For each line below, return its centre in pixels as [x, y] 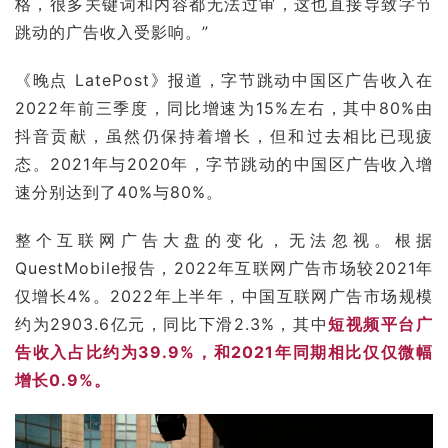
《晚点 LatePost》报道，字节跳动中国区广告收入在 [224, 79]
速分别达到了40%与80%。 [119, 191]
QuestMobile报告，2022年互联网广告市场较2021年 [224, 267]
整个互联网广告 [89, 239]
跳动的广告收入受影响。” [112, 31]
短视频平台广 [381, 323]
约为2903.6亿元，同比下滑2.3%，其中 [172, 323]
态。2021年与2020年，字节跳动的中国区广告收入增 [224, 163]
